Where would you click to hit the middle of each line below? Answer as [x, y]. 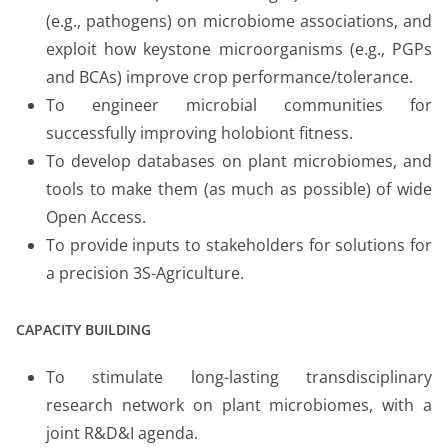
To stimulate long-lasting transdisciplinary [239, 376]
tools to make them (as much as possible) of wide [239, 188]
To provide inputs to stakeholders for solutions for [239, 244]
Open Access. [96, 216]
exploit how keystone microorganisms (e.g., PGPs [239, 48]
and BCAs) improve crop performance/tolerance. [229, 76]
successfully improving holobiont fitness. [199, 132]
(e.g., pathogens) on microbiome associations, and [239, 20]
